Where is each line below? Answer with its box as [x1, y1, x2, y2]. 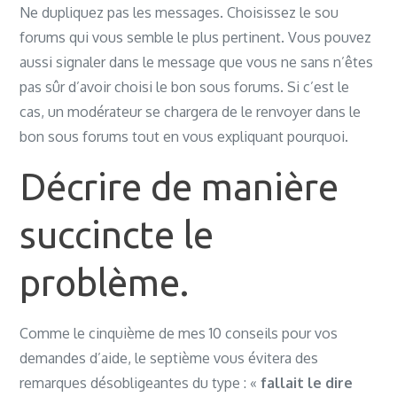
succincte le [19, 214, 214, 255]
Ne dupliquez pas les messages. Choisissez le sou [19, 4, 339, 21]
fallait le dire [261, 374, 354, 392]
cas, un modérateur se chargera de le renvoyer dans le [19, 103, 362, 121]
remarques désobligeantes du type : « [19, 374, 261, 392]
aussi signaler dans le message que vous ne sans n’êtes [19, 53, 374, 71]
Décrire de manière [19, 166, 339, 207]
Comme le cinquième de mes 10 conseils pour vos [19, 324, 339, 342]
